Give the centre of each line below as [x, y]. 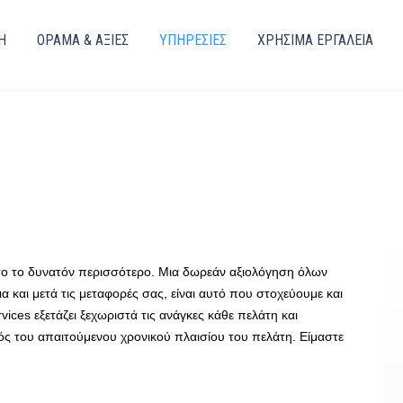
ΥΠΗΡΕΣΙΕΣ [193, 40]
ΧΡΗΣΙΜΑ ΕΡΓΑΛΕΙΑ [315, 40]
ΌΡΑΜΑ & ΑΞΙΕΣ [83, 40]
